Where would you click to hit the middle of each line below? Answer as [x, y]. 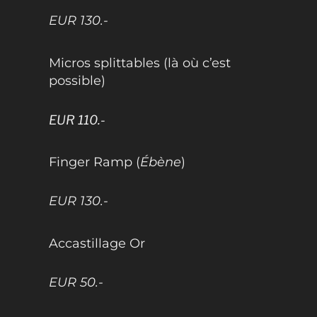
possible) [77, 80]
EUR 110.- [77, 120]
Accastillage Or [97, 243]
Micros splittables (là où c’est [139, 63]
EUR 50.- [76, 282]
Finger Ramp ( [94, 162]
